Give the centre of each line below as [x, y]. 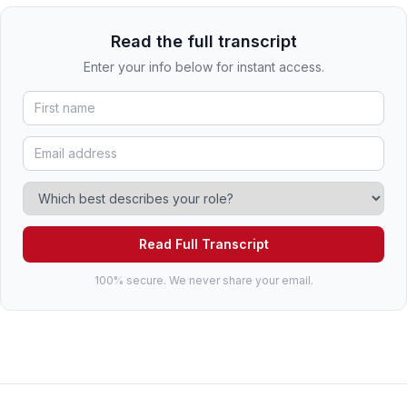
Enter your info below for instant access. [203, 67]
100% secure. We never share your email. [203, 281]
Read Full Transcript [203, 244]
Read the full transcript [203, 42]
